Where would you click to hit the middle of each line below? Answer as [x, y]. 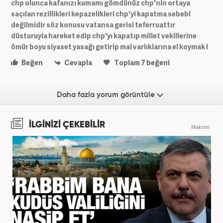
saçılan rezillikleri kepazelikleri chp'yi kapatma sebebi [101, 13]
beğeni [158, 62]
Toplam [127, 62]
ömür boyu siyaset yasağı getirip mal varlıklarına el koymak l [110, 46]
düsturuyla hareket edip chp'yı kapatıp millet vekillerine [104, 35]
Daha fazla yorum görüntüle [107, 95]
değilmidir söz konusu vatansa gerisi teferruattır [93, 24]
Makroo [200, 127]
